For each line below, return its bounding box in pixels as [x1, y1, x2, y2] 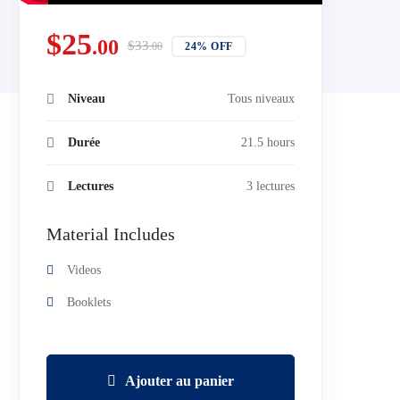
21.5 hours [240, 136, 295, 150]
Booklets [66, 296, 111, 310]
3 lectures [246, 179, 295, 194]
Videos [66, 263, 101, 278]
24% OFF [185, 39, 233, 53]
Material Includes [46, 224, 175, 245]
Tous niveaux [227, 92, 295, 106]
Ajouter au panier [124, 373, 234, 389]
